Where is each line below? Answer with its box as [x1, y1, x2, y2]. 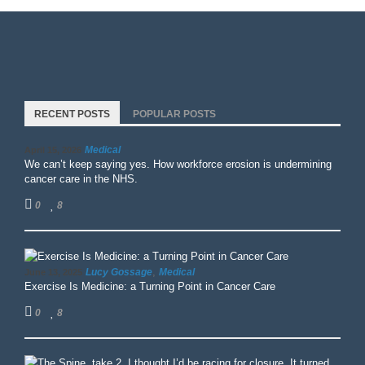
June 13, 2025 [24, 266, 82, 277]
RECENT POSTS [34, 108, 110, 121]
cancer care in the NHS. [24, 173, 138, 186]
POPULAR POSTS [133, 108, 216, 121]
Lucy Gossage [86, 266, 152, 278]
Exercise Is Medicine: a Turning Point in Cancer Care [24, 279, 275, 292]
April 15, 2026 [24, 145, 81, 156]
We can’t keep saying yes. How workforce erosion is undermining [24, 158, 332, 171]
